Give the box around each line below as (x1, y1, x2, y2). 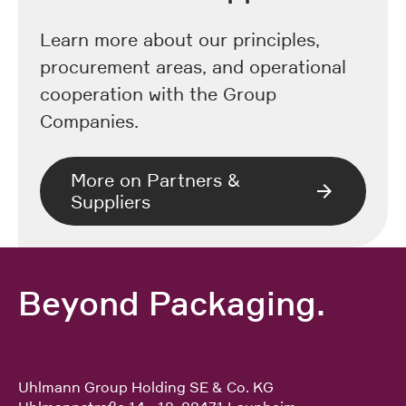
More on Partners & (71, 169, 240, 192)
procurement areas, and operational (40, 56, 346, 79)
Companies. (40, 111, 139, 133)
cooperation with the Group (40, 83, 276, 106)
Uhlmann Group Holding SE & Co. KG (18, 378, 274, 397)
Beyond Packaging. (18, 284, 325, 324)
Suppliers (71, 191, 150, 214)
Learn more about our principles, (40, 29, 320, 52)
